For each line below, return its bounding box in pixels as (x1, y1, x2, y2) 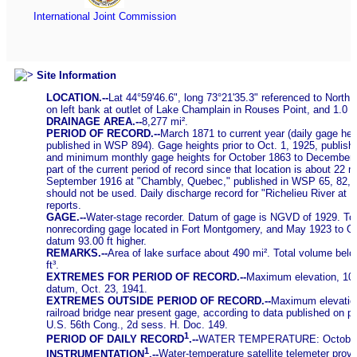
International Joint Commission (33, 10, 176, 23)
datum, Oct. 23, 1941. (46, 282, 147, 295)
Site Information (37, 69, 116, 81)
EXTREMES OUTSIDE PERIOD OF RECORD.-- (46, 294, 271, 307)
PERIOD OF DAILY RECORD (46, 333, 184, 346)
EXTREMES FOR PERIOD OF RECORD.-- (46, 270, 246, 283)
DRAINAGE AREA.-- (46, 115, 142, 127)
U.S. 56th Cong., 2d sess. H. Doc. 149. (46, 318, 228, 331)
